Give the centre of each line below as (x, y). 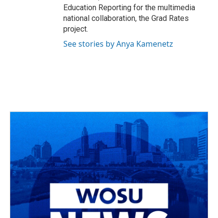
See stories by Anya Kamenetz (118, 44)
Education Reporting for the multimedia (129, 8)
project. (76, 29)
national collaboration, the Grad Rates (126, 18)
